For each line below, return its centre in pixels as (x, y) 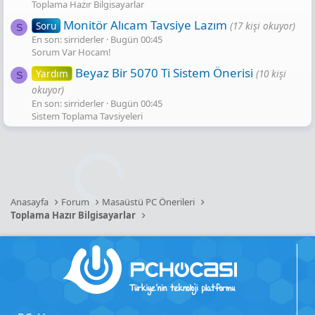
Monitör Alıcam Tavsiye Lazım (145, 25)
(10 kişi (271, 73)
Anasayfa (30, 202)
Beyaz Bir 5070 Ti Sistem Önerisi (164, 72)
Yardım (52, 73)
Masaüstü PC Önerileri (149, 202)
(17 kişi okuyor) (262, 25)
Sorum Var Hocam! (71, 52)
